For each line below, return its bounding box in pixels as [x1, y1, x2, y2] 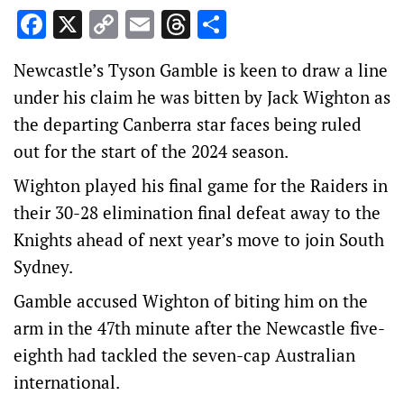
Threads [190, 5, 294, 43]
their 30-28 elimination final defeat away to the [14, 201, 381, 224]
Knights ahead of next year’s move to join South [14, 228, 384, 251]
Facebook [46, 5, 166, 43]
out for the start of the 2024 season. [14, 140, 289, 162]
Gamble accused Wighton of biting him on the [14, 289, 368, 312]
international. [14, 371, 124, 393]
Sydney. [14, 255, 73, 278]
